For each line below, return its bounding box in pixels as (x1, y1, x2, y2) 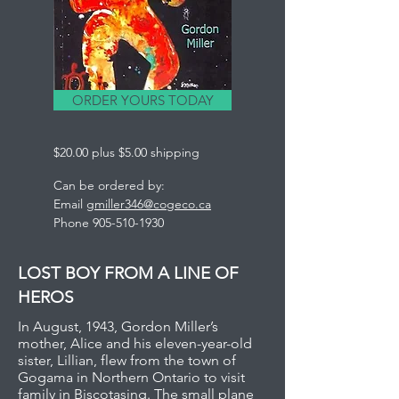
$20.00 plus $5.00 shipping (53, 144, 199, 160)
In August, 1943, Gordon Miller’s (18, 318, 218, 335)
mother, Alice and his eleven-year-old (18, 335, 252, 352)
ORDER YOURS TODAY (71, 92, 214, 109)
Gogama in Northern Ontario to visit (18, 369, 245, 386)
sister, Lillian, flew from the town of (18, 352, 236, 369)
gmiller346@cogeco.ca (86, 196, 211, 212)
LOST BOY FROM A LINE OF (18, 263, 239, 283)
